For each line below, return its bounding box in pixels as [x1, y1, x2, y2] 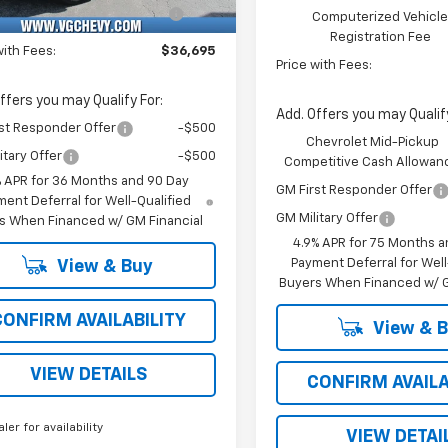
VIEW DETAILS [29, 366, 147, 385]
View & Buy [53, 258, 153, 277]
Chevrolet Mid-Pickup [305, 136, 439, 150]
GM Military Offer [276, 212, 379, 226]
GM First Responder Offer [276, 184, 433, 198]
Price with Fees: [276, 59, 373, 73]
